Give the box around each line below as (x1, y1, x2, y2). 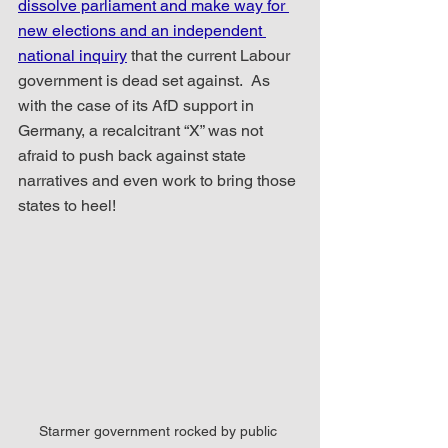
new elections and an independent (18, 20, 266, 40)
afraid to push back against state (18, 145, 250, 165)
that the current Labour (127, 45, 294, 65)
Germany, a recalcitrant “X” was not (18, 120, 267, 140)
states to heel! (18, 195, 116, 215)
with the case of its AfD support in (18, 95, 258, 115)
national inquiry (18, 45, 127, 65)
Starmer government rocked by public (39, 422, 281, 439)
